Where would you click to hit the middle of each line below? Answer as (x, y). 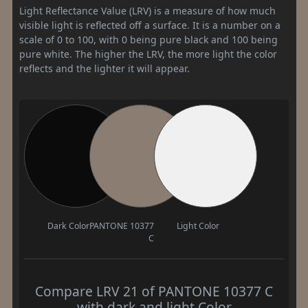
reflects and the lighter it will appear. (104, 69)
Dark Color (68, 226)
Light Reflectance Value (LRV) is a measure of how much (147, 11)
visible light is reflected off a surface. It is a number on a (150, 25)
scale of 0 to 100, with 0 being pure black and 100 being (148, 40)
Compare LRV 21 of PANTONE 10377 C (154, 291)
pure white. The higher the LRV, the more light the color (148, 54)
